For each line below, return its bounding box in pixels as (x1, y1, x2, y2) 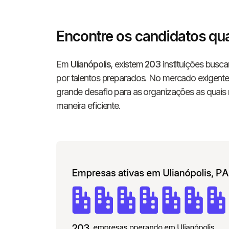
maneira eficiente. (56, 100, 121, 111)
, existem (110, 59, 145, 70)
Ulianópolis (70, 59, 111, 70)
